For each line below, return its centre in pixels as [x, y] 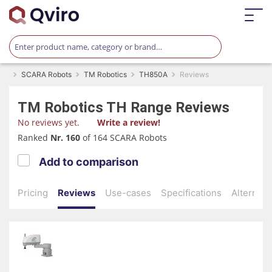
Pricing [33, 193]
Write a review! [129, 122]
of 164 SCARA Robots [125, 137]
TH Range [139, 107]
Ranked [34, 137]
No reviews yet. [49, 122]
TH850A [153, 74]
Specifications [191, 193]
